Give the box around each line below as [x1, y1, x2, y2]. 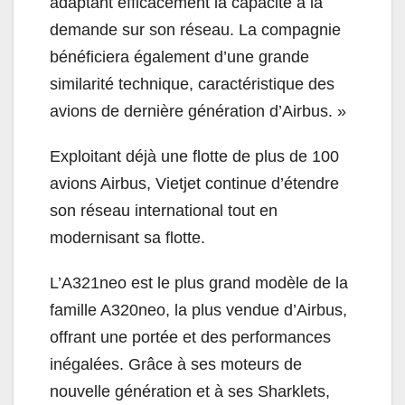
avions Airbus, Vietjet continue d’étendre [50, 174, 339, 193]
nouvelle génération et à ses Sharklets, [50, 381, 330, 400]
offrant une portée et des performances [50, 327, 331, 346]
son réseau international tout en [50, 201, 278, 220]
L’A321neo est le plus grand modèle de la [50, 273, 348, 292]
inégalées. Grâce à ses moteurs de [50, 354, 302, 373]
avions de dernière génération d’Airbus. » [50, 101, 346, 120]
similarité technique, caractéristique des [50, 74, 334, 93]
